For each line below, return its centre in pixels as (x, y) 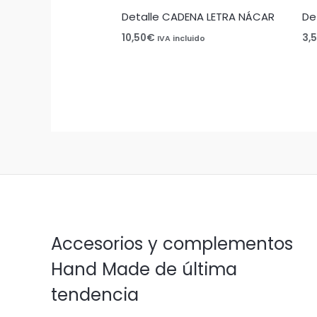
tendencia (95, 295)
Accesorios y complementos (172, 244)
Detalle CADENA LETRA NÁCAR (198, 17)
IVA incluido (181, 38)
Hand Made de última (144, 270)
